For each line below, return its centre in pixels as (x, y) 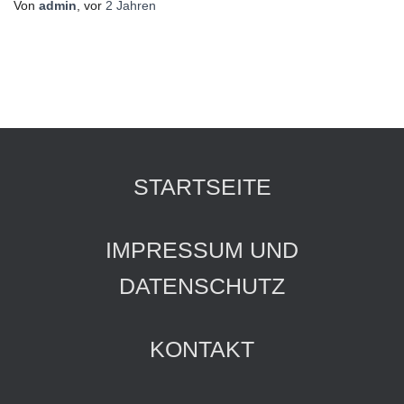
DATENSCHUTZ (202, 286)
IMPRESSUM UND (202, 250)
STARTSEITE (202, 187)
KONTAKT (202, 349)
